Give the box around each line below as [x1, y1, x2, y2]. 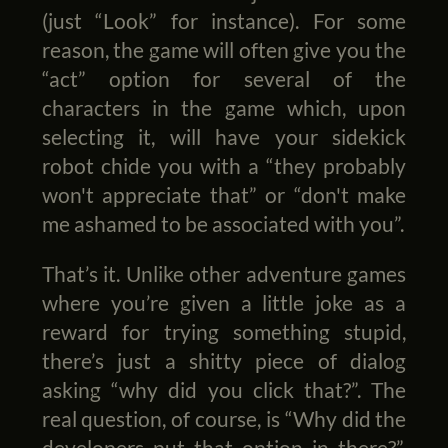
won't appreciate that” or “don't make [41, 182, 407, 208]
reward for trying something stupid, [41, 319, 407, 345]
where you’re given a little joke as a [41, 290, 407, 316]
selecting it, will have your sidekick [41, 124, 407, 150]
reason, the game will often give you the [41, 37, 407, 63]
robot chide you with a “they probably [41, 153, 407, 179]
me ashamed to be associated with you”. [41, 211, 404, 237]
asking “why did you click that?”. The [41, 377, 407, 403]
